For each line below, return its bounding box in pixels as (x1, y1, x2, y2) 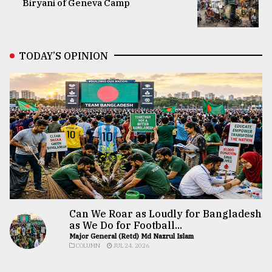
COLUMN (75, 241, 101, 250)
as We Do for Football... (69, 219, 183, 231)
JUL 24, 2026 (112, 241, 150, 250)
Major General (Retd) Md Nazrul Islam (69, 231, 194, 240)
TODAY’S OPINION (19, 49, 108, 62)
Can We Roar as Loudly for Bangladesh (69, 207, 262, 220)
